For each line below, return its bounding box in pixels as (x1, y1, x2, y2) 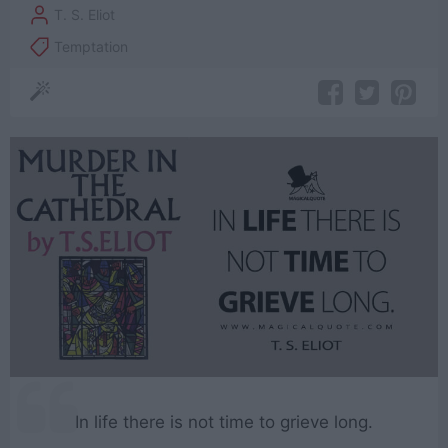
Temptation (54, 38, 129, 56)
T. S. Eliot (54, 6, 116, 24)
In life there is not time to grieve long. (75, 412, 373, 433)
